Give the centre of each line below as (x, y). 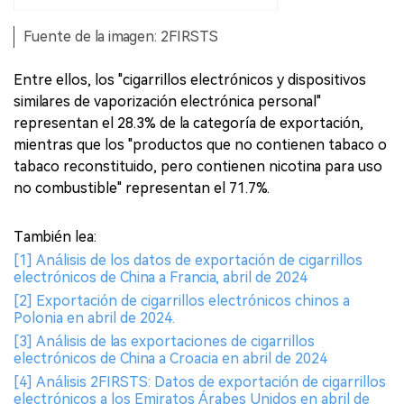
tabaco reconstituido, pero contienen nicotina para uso (198, 167)
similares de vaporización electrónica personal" (167, 102)
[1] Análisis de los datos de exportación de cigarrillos (188, 261)
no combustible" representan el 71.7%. (142, 188)
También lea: (55, 237)
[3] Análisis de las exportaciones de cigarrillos (164, 342)
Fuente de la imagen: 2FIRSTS (121, 37)
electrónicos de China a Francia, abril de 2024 (161, 278)
